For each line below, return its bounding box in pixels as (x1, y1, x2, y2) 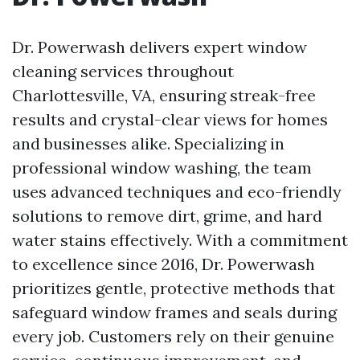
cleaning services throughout (12, 61, 234, 81)
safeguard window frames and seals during (12, 302, 337, 322)
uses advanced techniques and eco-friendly (12, 182, 342, 202)
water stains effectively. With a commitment (12, 230, 348, 250)
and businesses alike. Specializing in (12, 133, 284, 153)
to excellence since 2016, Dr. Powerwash (12, 254, 315, 274)
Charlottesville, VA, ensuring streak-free (12, 85, 316, 105)
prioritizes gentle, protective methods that (12, 278, 335, 298)
